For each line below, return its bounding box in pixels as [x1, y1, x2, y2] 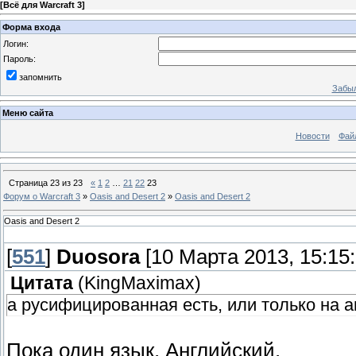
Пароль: [3, 53, 36, 64]
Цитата [10, 273, 73, 294]
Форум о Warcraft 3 [3, 191, 80, 201]
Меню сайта [2, 108, 53, 118]
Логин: [3, 38, 29, 48]
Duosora [56, 246, 140, 269]
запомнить [19, 72, 62, 82]
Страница [9, 177, 50, 188]
